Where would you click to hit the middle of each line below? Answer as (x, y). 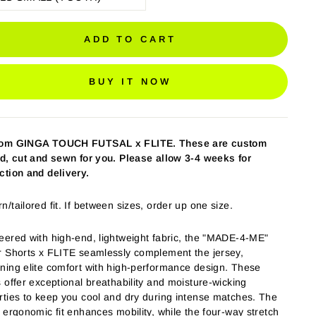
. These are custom (220, 143)
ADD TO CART (130, 39)
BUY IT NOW (130, 81)
